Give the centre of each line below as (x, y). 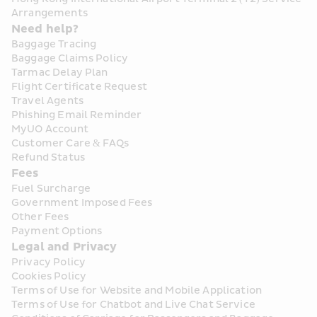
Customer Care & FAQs (70, 144)
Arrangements (50, 13)
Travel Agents (47, 101)
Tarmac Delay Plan (60, 73)
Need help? (45, 29)
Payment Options (57, 231)
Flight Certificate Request (79, 87)
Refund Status (48, 158)
